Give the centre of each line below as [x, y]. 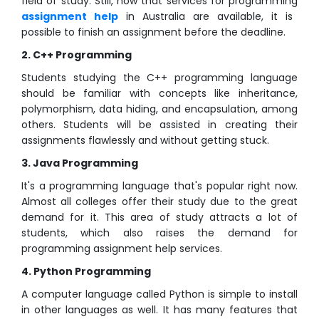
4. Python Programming [86, 272]
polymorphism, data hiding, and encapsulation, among [159, 109]
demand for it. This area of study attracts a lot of [159, 218]
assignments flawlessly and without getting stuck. [145, 141]
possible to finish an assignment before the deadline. [153, 32]
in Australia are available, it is [205, 17]
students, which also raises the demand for [159, 233]
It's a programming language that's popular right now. [159, 186]
